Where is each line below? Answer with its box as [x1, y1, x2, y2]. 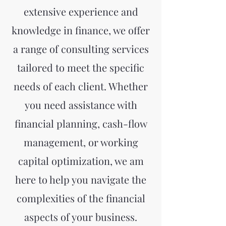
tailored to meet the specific [17, 61, 144, 74]
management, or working [23, 135, 138, 149]
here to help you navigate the [15, 173, 146, 186]
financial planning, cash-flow [14, 117, 147, 130]
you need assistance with [24, 98, 137, 111]
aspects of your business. [24, 210, 137, 223]
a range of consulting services [13, 42, 149, 55]
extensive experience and [23, 5, 138, 18]
